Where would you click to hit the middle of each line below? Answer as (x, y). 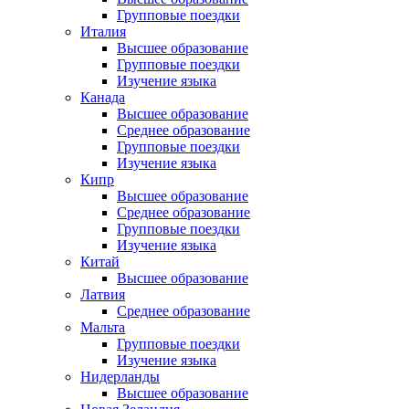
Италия (103, 31)
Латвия (103, 294)
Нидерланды (120, 377)
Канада (103, 97)
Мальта (103, 327)
